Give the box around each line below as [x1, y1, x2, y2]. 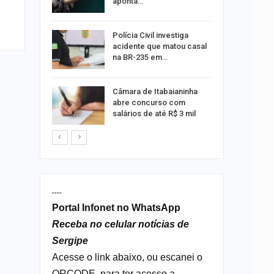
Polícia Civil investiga [112, 30, 188, 40]
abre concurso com [112, 97, 185, 107]
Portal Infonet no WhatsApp [51, 202, 180, 213]
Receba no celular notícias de [51, 219, 189, 230]
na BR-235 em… [112, 52, 168, 62]
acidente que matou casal [112, 41, 207, 51]
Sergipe [51, 235, 88, 246]
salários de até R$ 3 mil [112, 108, 196, 118]
